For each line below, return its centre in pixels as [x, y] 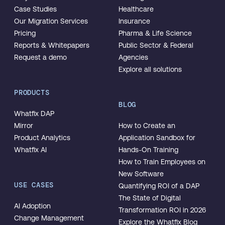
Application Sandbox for [157, 138]
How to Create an [147, 126]
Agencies [133, 57]
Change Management [49, 218]
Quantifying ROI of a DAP [159, 186]
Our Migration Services [51, 21]
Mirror [24, 126]
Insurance [134, 21]
